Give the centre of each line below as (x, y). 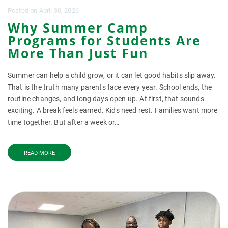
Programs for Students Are (104, 40)
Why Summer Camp (78, 27)
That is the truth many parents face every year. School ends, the (110, 87)
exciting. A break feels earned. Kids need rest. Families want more (113, 110)
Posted (19, 10)
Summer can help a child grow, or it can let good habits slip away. (112, 75)
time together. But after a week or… (64, 122)
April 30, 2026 (59, 10)
